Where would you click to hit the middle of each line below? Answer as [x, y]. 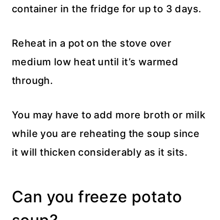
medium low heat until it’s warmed [95, 62]
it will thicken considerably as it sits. [100, 152]
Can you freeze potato [97, 196]
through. [33, 80]
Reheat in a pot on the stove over [92, 43]
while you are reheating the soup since [106, 133]
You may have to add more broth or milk [109, 115]
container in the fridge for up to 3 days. [107, 9]
